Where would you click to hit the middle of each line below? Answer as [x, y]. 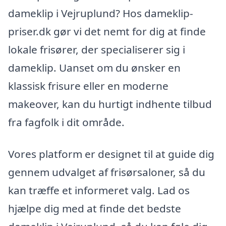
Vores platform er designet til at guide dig [111, 154]
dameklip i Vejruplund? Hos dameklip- [101, 13]
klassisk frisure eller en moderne [88, 86]
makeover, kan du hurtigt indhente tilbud [110, 104]
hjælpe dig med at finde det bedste [95, 209]
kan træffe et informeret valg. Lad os [99, 190]
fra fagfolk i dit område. [66, 122]
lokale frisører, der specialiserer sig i [97, 49]
